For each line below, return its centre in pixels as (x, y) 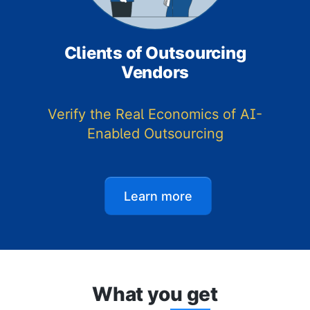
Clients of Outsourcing (155, 53)
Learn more (158, 196)
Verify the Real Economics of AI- (155, 115)
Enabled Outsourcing (155, 134)
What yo (131, 294)
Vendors (155, 73)
